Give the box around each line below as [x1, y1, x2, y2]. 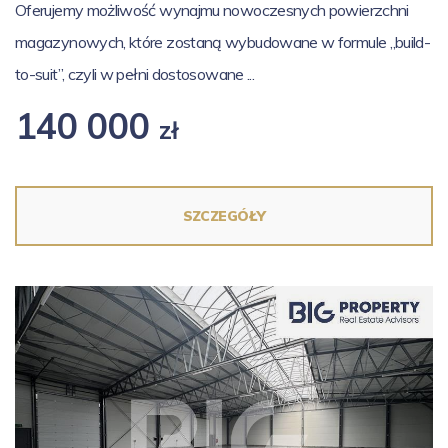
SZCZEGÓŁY [182, 207, 266, 225]
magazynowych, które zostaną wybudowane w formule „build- [15, 32, 431, 52]
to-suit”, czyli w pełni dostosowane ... [15, 64, 255, 84]
